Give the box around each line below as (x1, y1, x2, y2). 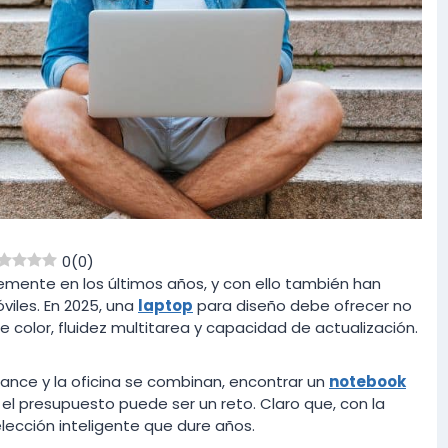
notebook (329, 371, 406, 393)
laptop (138, 295, 193, 317)
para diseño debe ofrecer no (193, 295, 412, 317)
